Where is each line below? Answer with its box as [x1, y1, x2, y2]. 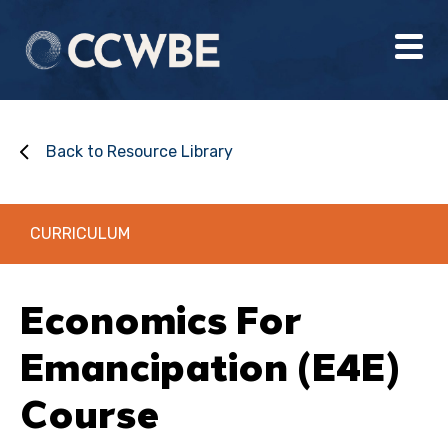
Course [20, 384, 159, 442]
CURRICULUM [30, 224, 130, 243]
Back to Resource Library [46, 142, 233, 161]
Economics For [20, 290, 302, 348]
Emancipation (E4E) [20, 337, 400, 395]
